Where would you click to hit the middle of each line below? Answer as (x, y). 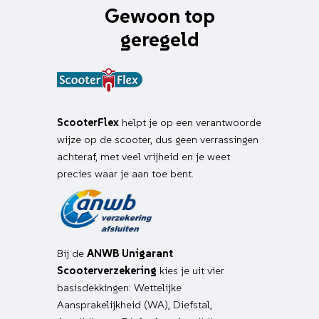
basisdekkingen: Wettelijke (119, 288)
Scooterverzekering (107, 271)
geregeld (159, 40)
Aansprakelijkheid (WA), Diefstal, (135, 305)
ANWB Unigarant (130, 253)
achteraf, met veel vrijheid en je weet (143, 157)
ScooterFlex (88, 122)
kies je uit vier (190, 271)
